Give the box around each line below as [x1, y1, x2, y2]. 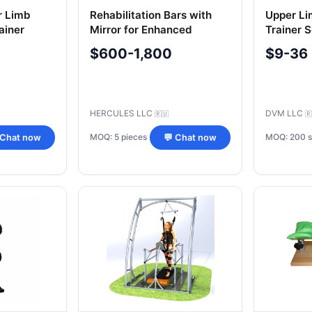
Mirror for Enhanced [90, 23, 192, 36]
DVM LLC [265, 107, 305, 118]
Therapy [90, 38, 132, 51]
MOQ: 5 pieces [90, 132, 147, 143]
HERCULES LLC [90, 107, 155, 118]
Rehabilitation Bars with [90, 8, 212, 22]
